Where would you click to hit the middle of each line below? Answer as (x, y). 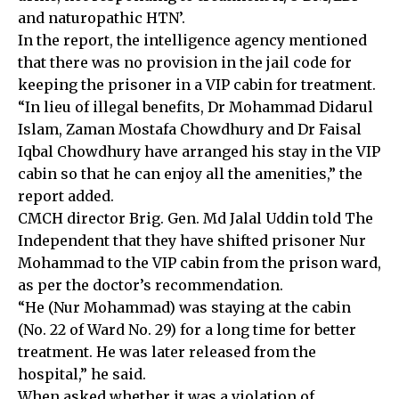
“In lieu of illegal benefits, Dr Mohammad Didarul (195, 106)
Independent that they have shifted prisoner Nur (192, 240)
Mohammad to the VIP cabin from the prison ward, (199, 262)
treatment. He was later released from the (167, 351)
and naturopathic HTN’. (102, 17)
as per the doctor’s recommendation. (151, 285)
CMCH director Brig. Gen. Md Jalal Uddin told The (195, 218)
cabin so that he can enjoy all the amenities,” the (190, 173)
